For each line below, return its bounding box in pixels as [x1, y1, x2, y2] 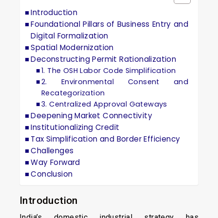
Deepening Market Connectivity [31, 110, 153, 121]
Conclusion [31, 169, 73, 179]
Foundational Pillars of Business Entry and [31, 19, 188, 29]
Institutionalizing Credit [31, 122, 120, 132]
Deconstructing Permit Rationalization [31, 54, 177, 64]
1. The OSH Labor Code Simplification [41, 66, 176, 75]
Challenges [31, 145, 74, 156]
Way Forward [31, 157, 80, 167]
